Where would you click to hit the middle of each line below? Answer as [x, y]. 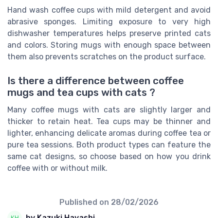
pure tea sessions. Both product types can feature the [109, 145]
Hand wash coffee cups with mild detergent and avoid [109, 10]
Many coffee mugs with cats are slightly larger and [109, 109]
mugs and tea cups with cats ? [81, 92]
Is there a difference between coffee [96, 81]
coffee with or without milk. [57, 168]
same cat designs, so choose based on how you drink [109, 156]
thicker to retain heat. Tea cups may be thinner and [109, 121]
